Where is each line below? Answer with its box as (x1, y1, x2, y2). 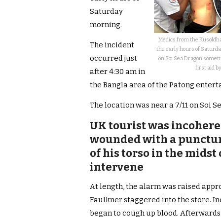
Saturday (90, 7, 123, 16)
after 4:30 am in (90, 67, 145, 76)
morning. (90, 20, 122, 30)
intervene (90, 160, 144, 174)
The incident (90, 40, 134, 50)
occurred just (90, 54, 137, 63)
